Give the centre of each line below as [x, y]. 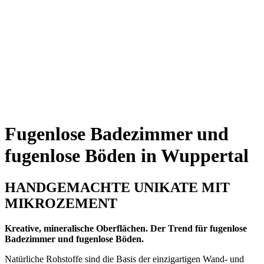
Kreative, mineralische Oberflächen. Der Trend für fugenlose [126, 228]
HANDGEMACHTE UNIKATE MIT [117, 187]
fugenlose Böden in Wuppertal [127, 156]
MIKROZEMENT [61, 203]
